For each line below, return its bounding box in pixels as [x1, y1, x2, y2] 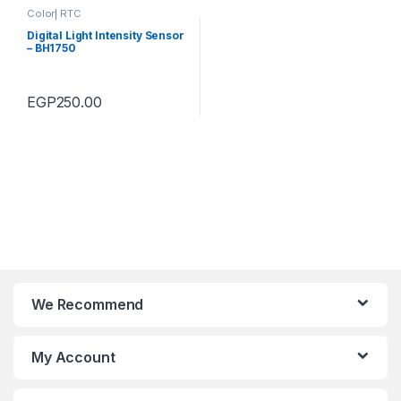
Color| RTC [26, 6, 81, 20]
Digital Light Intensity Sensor [26, 29, 184, 43]
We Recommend [31, 295, 144, 314]
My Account [31, 348, 115, 367]
